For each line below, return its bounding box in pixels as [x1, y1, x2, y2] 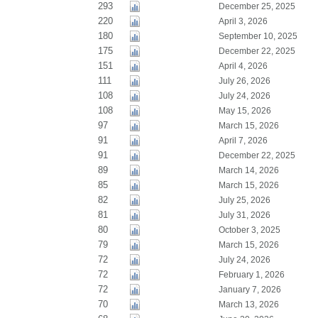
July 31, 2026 [218, 210, 270, 220]
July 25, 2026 [218, 195, 270, 205]
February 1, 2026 [218, 270, 285, 280]
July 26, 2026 [218, 76, 270, 86]
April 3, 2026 [218, 16, 268, 26]
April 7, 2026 [218, 136, 268, 146]
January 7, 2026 [218, 285, 281, 295]
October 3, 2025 [218, 225, 280, 235]
